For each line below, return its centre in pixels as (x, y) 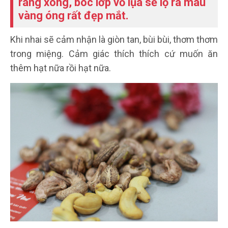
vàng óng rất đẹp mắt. (74, 16)
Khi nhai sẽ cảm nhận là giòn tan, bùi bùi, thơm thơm (114, 40)
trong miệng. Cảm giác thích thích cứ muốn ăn (114, 54)
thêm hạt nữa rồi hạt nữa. (61, 68)
